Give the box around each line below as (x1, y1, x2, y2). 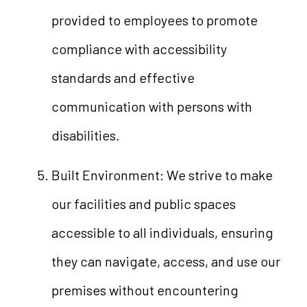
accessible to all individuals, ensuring (51, 224, 273, 241)
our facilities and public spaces (51, 195, 236, 212)
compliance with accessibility (51, 40, 227, 57)
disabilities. (51, 127, 125, 143)
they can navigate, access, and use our (51, 253, 280, 269)
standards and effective (51, 69, 195, 86)
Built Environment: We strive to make (51, 167, 273, 183)
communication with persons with (51, 98, 252, 114)
